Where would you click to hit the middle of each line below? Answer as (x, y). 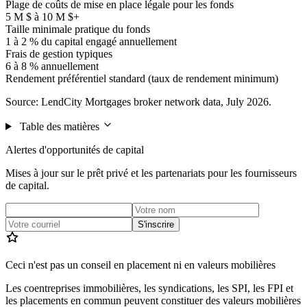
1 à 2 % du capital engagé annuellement (91, 41)
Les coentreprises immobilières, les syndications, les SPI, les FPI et (149, 288)
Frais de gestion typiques (59, 53)
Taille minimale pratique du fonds (78, 29)
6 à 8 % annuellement (52, 66)
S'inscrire (156, 224)
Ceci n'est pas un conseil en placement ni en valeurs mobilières (140, 265)
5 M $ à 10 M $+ (42, 16)
